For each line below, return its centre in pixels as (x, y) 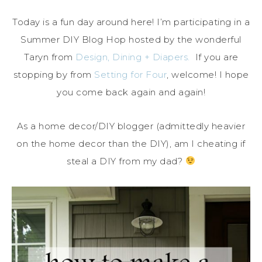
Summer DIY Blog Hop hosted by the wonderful (131, 39)
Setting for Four (129, 74)
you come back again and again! (131, 92)
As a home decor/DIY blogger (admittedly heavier (131, 126)
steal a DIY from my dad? (126, 161)
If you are (214, 57)
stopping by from (52, 74)
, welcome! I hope (208, 74)
